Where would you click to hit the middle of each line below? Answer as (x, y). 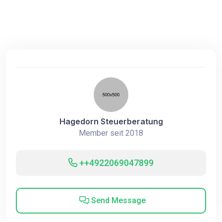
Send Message (117, 200)
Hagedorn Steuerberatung (111, 121)
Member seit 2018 (111, 133)
